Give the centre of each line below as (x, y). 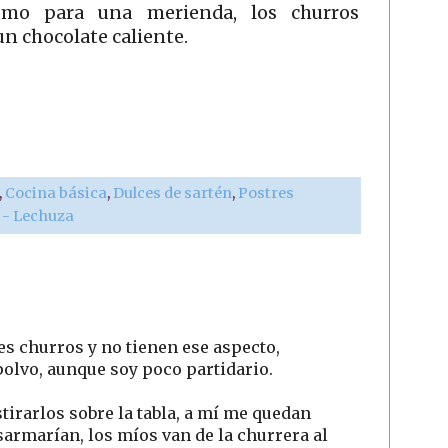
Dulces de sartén (173, 192)
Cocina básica (56, 192)
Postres (266, 192)
